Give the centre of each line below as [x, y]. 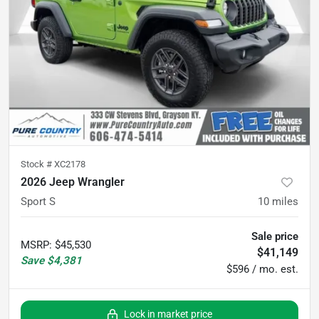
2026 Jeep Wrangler [73, 182]
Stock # [37, 164]
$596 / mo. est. [262, 269]
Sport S [38, 201]
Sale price [275, 236]
